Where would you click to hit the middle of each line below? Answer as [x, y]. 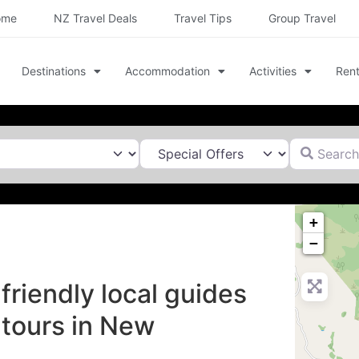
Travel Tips [202, 18]
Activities [272, 71]
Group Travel [302, 18]
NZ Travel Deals [95, 18]
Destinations [53, 71]
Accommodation [167, 71]
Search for [320, 143]
